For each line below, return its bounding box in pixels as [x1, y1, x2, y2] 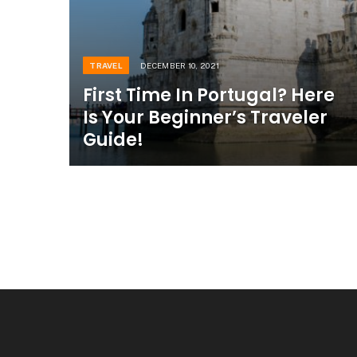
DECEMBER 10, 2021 [140, 61, 220, 71]
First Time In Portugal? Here [83, 83, 335, 108]
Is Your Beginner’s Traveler [83, 105, 328, 131]
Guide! [83, 127, 144, 153]
